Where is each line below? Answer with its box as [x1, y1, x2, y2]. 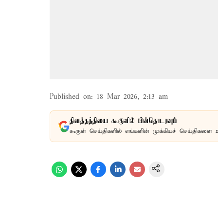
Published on [50, 92, 91, 101]
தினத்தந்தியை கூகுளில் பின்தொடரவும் [70, 117, 177, 126]
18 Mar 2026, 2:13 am [96, 92, 168, 101]
